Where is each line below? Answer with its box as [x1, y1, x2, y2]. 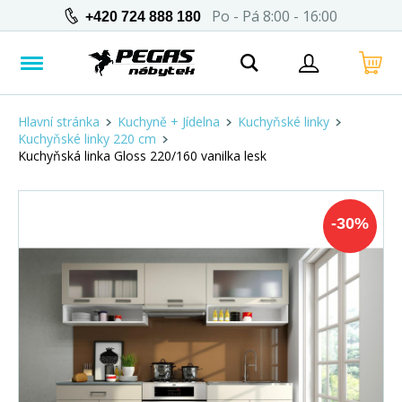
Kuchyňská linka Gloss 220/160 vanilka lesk [18, 147, 267, 164]
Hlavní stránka [18, 113, 100, 130]
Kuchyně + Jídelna [118, 113, 220, 130]
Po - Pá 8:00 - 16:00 [201, 5, 337, 26]
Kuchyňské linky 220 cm [18, 130, 156, 147]
